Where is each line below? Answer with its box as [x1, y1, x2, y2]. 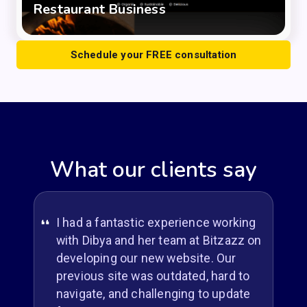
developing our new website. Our [56, 250, 236, 265]
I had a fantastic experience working [56, 214, 256, 230]
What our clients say [50, 155, 257, 185]
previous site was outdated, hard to [56, 268, 250, 283]
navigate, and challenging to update [56, 286, 251, 301]
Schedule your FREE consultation [70, 49, 237, 62]
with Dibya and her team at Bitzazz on [56, 232, 262, 247]
